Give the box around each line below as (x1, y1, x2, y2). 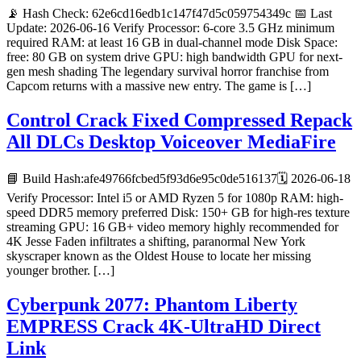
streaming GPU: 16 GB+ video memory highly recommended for (6, 219, 338, 234)
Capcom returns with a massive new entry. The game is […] (6, 78, 311, 93)
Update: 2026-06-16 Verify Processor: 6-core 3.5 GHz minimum (6, 20, 334, 35)
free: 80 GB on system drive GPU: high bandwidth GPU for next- (6, 49, 342, 64)
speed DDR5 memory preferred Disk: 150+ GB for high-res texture (6, 205, 350, 219)
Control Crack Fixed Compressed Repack (6, 109, 352, 131)
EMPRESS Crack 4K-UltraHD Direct (6, 315, 321, 337)
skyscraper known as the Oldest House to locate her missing (6, 248, 311, 263)
